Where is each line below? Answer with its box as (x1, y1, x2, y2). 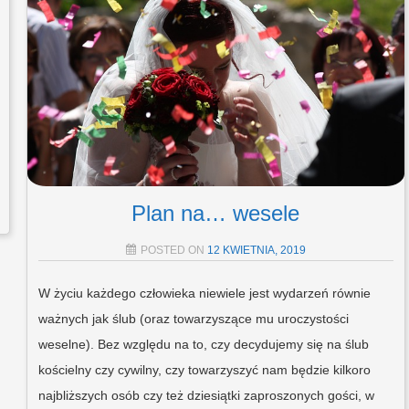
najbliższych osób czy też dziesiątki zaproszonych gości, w (37, 388, 374, 404)
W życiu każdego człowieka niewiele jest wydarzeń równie (37, 286, 371, 301)
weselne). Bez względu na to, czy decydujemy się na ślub (37, 337, 369, 352)
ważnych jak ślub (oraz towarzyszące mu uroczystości (37, 311, 349, 327)
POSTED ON (140, 244, 207, 257)
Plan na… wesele (131, 201, 300, 226)
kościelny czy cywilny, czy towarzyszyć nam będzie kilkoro (37, 362, 371, 378)
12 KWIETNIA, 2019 (206, 244, 306, 257)
